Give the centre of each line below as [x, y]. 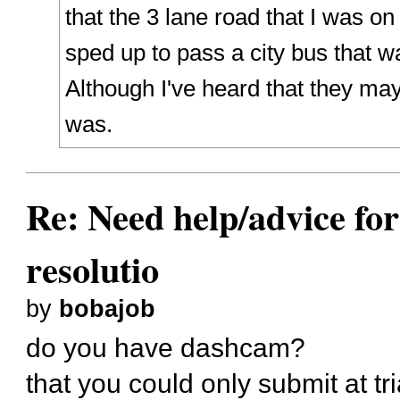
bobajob [108, 309]
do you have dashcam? [166, 347]
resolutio [93, 270]
